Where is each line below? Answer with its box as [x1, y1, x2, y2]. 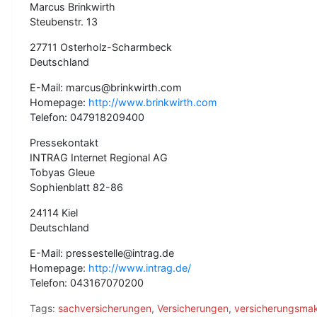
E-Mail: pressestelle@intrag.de [30, 247, 174, 259]
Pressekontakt [30, 137, 98, 149]
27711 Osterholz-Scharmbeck [30, 41, 172, 53]
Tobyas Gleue [30, 166, 95, 178]
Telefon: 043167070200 [30, 277, 144, 289]
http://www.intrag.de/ [88, 262, 191, 274]
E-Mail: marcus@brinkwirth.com [30, 81, 182, 93]
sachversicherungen [58, 302, 151, 314]
